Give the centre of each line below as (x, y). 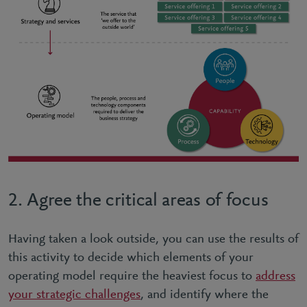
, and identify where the (205, 295)
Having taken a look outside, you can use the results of (153, 239)
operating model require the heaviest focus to (132, 276)
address (275, 276)
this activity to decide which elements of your (131, 258)
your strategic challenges (74, 295)
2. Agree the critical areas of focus (138, 200)
